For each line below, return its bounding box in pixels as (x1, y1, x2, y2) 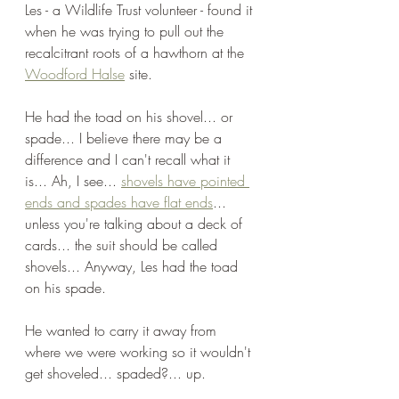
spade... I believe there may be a (25, 128, 226, 148)
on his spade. (25, 278, 115, 297)
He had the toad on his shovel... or (25, 107, 237, 126)
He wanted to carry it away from (25, 321, 221, 340)
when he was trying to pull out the (25, 21, 228, 41)
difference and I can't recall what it (25, 150, 234, 169)
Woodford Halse (25, 64, 125, 84)
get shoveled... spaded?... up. (25, 363, 210, 383)
